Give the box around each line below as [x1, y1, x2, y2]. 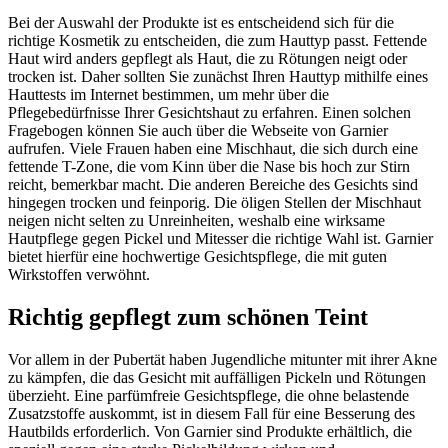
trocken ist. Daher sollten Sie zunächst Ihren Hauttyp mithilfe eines [8, 67, 428, 85]
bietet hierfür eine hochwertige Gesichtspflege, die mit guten [8, 247, 387, 265]
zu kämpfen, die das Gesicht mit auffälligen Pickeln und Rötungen [8, 368, 426, 386]
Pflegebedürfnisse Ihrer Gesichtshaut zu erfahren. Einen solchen [8, 103, 411, 121]
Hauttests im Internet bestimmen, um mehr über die [8, 85, 329, 103]
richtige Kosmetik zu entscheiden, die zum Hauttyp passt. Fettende [8, 31, 427, 49]
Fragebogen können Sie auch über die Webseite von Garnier [8, 121, 388, 139]
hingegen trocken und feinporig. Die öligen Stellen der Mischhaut [8, 193, 421, 211]
